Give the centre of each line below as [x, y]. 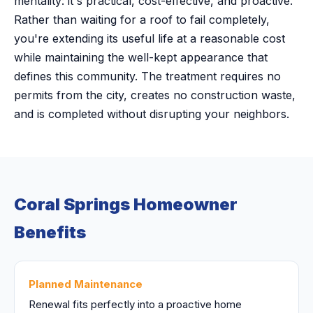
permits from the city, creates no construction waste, [155, 95]
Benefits [50, 232]
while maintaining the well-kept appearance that [141, 57]
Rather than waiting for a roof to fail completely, [142, 20]
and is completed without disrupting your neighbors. [152, 114]
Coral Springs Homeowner [126, 204]
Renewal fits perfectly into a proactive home [135, 304]
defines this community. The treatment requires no [147, 76]
